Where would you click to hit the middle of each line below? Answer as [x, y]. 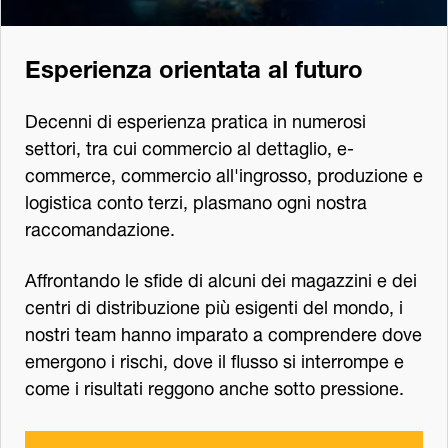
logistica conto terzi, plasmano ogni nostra [196, 200]
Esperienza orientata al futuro [194, 66]
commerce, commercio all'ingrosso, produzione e [224, 173]
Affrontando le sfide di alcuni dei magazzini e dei [221, 278]
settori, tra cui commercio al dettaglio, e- [189, 146]
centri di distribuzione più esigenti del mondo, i [214, 305]
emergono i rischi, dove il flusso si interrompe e [214, 359]
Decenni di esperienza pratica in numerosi [195, 119]
